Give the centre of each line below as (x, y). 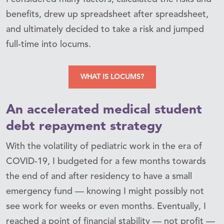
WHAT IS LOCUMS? (112, 77)
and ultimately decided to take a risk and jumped (105, 29)
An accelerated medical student (104, 110)
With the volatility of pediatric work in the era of (104, 146)
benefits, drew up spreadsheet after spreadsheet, (107, 14)
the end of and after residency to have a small (99, 176)
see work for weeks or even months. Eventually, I (106, 206)
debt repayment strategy (84, 126)
